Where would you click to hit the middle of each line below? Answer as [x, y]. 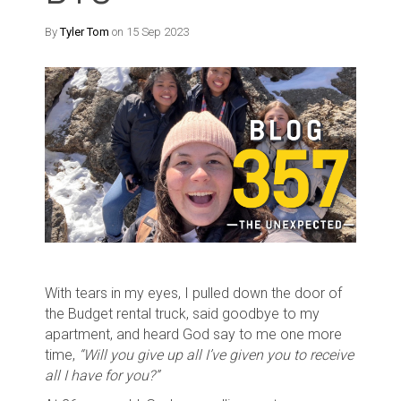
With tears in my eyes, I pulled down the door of [193, 293]
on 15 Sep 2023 [149, 31]
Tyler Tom [85, 31]
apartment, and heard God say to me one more [193, 334]
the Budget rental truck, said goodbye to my [182, 313]
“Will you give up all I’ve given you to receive [216, 354]
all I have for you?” [102, 375]
